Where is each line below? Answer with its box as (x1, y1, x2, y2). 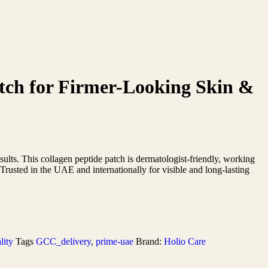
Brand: (136, 236, 164, 246)
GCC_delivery (36, 236, 91, 246)
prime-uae (96, 236, 133, 246)
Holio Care (164, 236, 206, 246)
